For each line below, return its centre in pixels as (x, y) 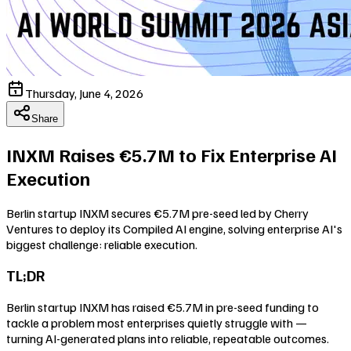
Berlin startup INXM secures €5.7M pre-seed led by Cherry (157, 213)
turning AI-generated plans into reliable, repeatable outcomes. (168, 339)
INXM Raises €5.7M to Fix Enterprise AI (172, 154)
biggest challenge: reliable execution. (102, 244)
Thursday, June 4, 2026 (84, 93)
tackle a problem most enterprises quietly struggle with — (157, 323)
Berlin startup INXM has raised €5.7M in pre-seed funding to (163, 308)
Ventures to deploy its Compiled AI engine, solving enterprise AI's (174, 228)
